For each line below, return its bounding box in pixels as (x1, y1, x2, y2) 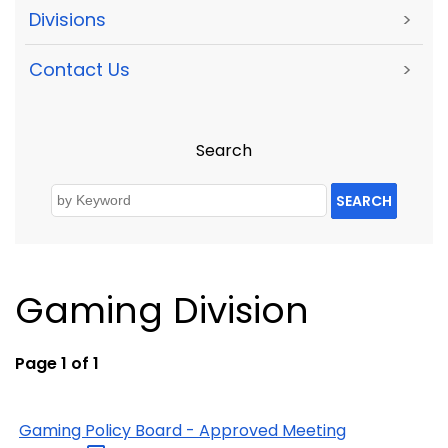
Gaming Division (15, 284, 309, 336)
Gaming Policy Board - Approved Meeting (19, 418, 346, 442)
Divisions (29, 6, 106, 32)
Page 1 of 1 (15, 351, 99, 375)
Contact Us (29, 57, 130, 83)
